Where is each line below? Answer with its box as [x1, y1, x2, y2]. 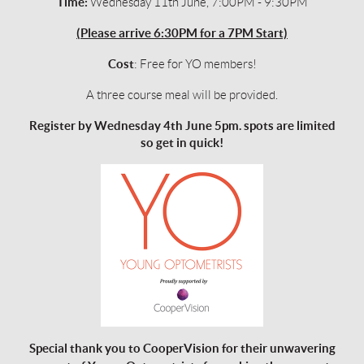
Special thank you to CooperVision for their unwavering [28, 340, 336, 355]
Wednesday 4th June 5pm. [93, 118, 241, 132]
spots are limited [240, 118, 336, 132]
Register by [28, 118, 92, 132]
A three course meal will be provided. [86, 88, 278, 102]
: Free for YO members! [133, 57, 257, 71]
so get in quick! [141, 135, 223, 149]
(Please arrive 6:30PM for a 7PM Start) [76, 25, 288, 40]
